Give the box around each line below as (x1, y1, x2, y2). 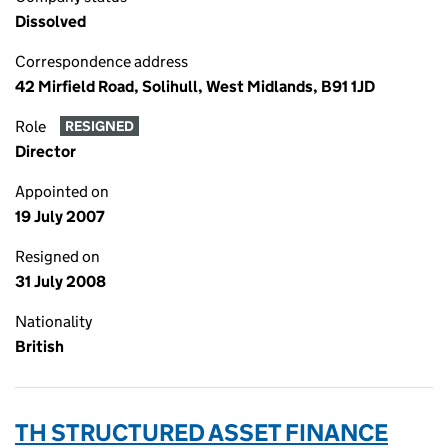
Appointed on (15, 182, 109, 201)
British (15, 337, 64, 356)
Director (15, 142, 76, 161)
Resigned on (15, 247, 100, 266)
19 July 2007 (15, 207, 105, 226)
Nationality (15, 312, 92, 331)
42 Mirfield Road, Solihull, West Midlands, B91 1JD (15, 77, 375, 96)
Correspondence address (15, 52, 188, 71)
